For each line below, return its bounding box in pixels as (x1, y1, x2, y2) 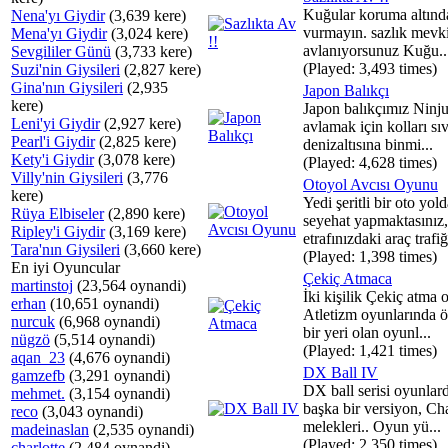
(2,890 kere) (104, 205, 185, 222)
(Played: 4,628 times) (303, 154, 437, 171)
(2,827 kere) (120, 61, 201, 78)
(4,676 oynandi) (65, 349, 170, 366)
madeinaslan (11, 421, 89, 438)
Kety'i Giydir (11, 151, 94, 168)
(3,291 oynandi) (65, 367, 170, 384)
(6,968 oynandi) (55, 313, 160, 330)
